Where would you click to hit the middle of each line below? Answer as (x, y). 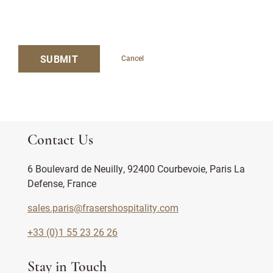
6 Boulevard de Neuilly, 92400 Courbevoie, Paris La (136, 168)
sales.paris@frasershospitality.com (103, 207)
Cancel (132, 58)
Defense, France (62, 183)
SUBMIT (59, 59)
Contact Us (60, 141)
